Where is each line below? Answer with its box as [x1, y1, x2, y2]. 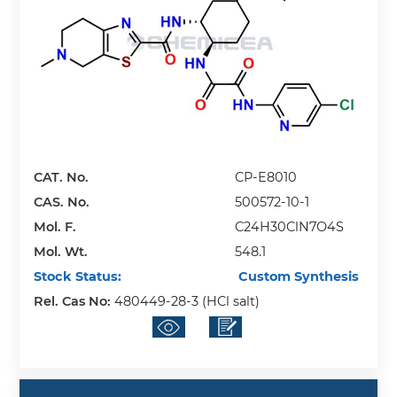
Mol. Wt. [34, 243, 89, 260]
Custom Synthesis [235, 268, 360, 284]
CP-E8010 [235, 168, 298, 185]
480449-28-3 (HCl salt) [114, 292, 261, 309]
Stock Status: [34, 268, 122, 284]
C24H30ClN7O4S [235, 218, 345, 235]
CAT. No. [34, 168, 90, 185]
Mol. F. [34, 218, 77, 235]
